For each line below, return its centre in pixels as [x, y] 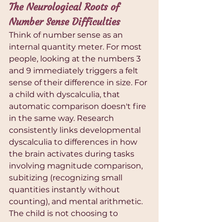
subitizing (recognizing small [67, 178]
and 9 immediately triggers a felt [75, 71]
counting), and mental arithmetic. [77, 202]
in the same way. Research [62, 118]
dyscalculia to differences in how [74, 142]
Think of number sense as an [67, 35]
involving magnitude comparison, [77, 166]
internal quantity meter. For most [76, 47]
